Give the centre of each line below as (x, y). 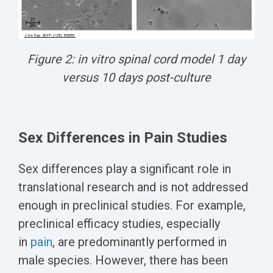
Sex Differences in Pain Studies (123, 138)
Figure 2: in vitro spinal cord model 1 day (136, 59)
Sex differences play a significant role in (125, 169)
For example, (211, 206)
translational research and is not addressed (133, 187)
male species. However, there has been (123, 261)
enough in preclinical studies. (97, 206)
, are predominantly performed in (140, 242)
